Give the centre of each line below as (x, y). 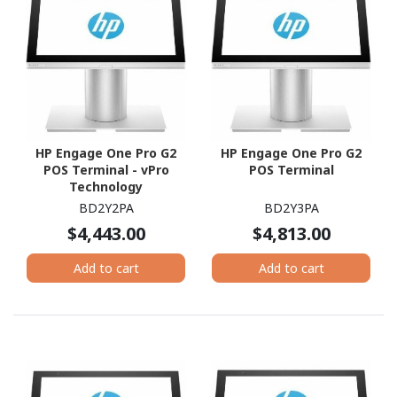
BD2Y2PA (106, 208)
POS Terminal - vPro (106, 170)
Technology (106, 187)
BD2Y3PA (291, 208)
